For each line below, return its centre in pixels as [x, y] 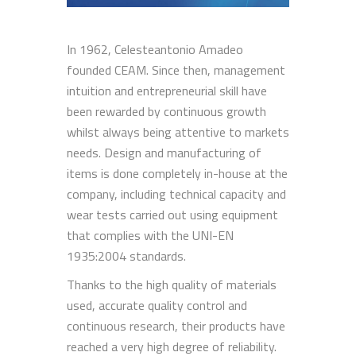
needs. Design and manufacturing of [164, 152]
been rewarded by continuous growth [166, 111]
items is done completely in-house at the [177, 173]
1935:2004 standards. [126, 255]
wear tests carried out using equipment [172, 214]
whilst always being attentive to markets [178, 132]
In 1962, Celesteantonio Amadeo [155, 49]
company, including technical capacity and [176, 193]
